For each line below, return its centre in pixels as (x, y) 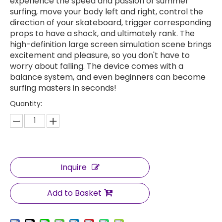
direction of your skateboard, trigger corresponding (111, 23)
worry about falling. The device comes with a (97, 66)
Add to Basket (74, 193)
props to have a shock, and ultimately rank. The (102, 34)
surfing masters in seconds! (63, 88)
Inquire (73, 167)
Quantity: (26, 104)
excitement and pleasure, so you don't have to (100, 55)
